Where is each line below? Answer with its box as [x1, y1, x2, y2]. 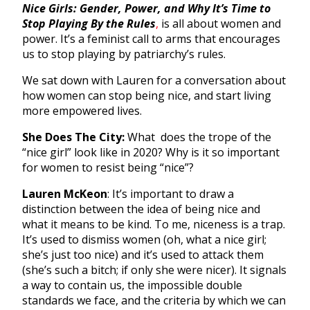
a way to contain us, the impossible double [22, 277, 242, 293]
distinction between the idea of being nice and [22, 201, 260, 217]
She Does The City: [22, 129, 127, 145]
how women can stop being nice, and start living [22, 87, 271, 103]
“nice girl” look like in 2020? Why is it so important [22, 144, 280, 160]
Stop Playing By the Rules [22, 15, 156, 31]
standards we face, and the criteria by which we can [22, 292, 286, 308]
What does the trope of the [127, 129, 271, 145]
